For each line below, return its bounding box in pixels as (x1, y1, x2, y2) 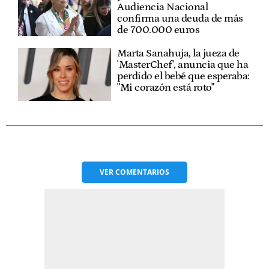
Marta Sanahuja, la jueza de (117, 47, 240, 60)
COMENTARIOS (115, 166, 169, 177)
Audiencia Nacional (117, 1, 208, 14)
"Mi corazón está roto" (117, 82, 214, 94)
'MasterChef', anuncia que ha (117, 59, 249, 71)
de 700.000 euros (117, 24, 200, 37)
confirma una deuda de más (117, 13, 243, 25)
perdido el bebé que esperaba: (117, 70, 250, 83)
